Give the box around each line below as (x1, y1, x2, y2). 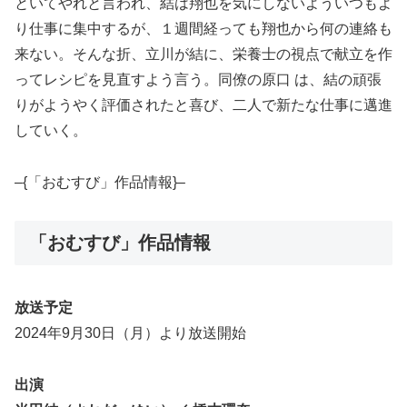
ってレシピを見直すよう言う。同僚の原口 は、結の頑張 (15, 71, 382, 87)
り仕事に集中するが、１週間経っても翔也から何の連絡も (15, 20, 392, 36)
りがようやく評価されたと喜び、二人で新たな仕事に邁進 (15, 96, 392, 113)
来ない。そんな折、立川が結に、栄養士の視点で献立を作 (15, 45, 392, 62)
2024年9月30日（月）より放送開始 (15, 324, 246, 341)
